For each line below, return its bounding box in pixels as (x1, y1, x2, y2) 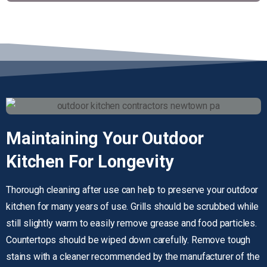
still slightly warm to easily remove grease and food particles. (6, 217, 257, 229)
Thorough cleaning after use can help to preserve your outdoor (6, 184, 259, 195)
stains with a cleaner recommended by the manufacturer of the (6, 250, 260, 262)
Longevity (98, 151, 174, 172)
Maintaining (6, 128, 99, 149)
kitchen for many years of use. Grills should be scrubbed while (6, 200, 259, 212)
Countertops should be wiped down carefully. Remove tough (6, 234, 251, 246)
